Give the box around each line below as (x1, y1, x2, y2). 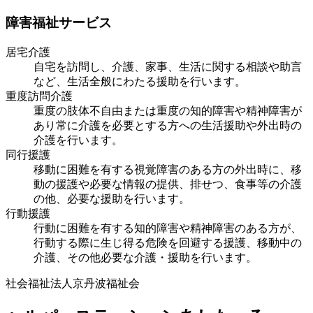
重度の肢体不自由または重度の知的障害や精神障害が (34, 104, 302, 117)
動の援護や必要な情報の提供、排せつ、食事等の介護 (34, 177, 302, 190)
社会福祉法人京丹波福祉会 (6, 277, 140, 289)
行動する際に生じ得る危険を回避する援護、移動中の (34, 236, 302, 249)
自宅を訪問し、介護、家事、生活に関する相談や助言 (34, 60, 302, 73)
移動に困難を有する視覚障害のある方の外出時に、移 (34, 163, 302, 175)
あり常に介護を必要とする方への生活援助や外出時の (34, 119, 302, 131)
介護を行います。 (34, 133, 123, 146)
